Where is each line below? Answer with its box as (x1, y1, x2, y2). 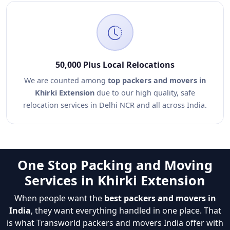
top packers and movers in (108, 75, 206, 85)
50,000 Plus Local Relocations (55, 59, 175, 70)
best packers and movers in (104, 193, 216, 204)
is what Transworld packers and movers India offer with (7, 217, 223, 228)
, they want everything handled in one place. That (30, 205, 221, 216)
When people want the (14, 193, 104, 204)
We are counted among (24, 75, 108, 85)
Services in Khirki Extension (25, 171, 205, 189)
